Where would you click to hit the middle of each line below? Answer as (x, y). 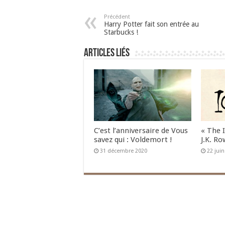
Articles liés (107, 53)
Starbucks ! (121, 32)
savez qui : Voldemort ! (133, 140)
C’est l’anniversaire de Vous (141, 131)
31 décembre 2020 (124, 151)
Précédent (117, 17)
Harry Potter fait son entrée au (151, 24)
